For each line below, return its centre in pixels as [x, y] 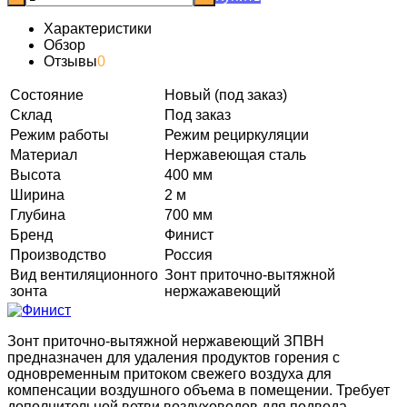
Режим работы [60, 134]
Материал [44, 154]
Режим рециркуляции [237, 134]
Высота [35, 174]
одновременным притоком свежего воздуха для [169, 373]
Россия [189, 254]
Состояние [47, 94]
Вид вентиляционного [84, 274]
